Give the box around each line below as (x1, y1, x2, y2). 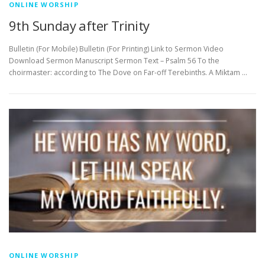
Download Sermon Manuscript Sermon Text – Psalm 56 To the (9, 56, 219, 66)
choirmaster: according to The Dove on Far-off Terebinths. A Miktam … (9, 67, 247, 78)
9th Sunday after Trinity (9, 17, 150, 34)
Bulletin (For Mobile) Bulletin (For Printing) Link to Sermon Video (9, 44, 224, 54)
